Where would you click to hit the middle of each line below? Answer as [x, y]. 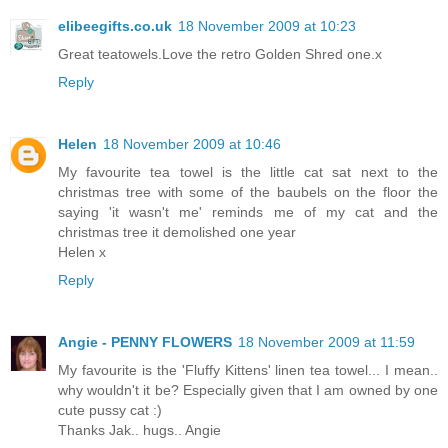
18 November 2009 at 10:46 [192, 144]
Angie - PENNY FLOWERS [145, 342]
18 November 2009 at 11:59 [326, 342]
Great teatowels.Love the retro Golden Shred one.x [220, 54]
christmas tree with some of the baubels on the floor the [248, 192]
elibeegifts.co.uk [115, 26]
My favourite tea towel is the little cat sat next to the [248, 172]
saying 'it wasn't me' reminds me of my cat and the [248, 212]
